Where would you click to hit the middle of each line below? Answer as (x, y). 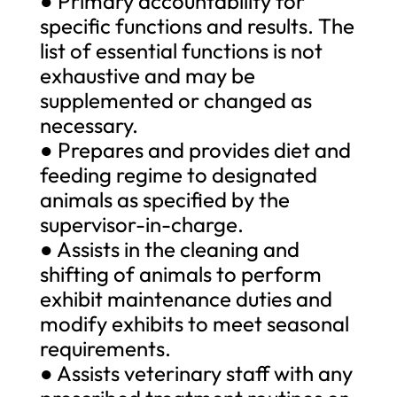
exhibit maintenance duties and (186, 298)
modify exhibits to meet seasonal (194, 323)
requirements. (105, 348)
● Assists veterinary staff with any (196, 373)
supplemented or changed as (175, 100)
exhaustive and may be (147, 75)
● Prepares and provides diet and (195, 149)
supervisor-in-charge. (141, 224)
